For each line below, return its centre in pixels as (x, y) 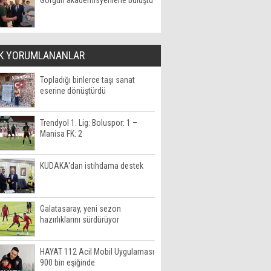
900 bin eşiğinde (67, 263)
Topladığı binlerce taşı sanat (87, 80)
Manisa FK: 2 (61, 134)
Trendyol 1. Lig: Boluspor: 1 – (89, 123)
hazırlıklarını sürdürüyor (80, 220)
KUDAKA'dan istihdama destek (92, 166)
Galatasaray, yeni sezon (80, 209)
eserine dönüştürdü (73, 91)
